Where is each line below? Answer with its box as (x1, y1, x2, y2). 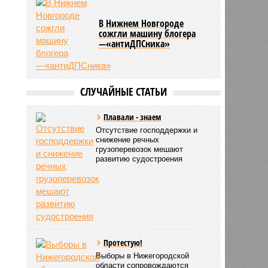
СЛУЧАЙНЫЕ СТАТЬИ (80, 84, 167, 99)
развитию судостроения (96, 154, 183, 163)
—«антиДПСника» (99, 36, 170, 50)
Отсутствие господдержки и (96, 125, 198, 135)
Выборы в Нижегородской (96, 251, 190, 260)
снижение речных (96, 135, 160, 144)
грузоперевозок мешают (96, 144, 184, 154)
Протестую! (103, 236, 143, 248)
